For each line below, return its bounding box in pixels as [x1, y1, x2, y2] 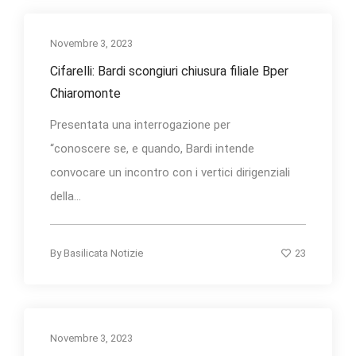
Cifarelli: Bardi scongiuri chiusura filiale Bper [50, 64, 288, 79]
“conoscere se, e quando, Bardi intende [50, 141, 254, 157]
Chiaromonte [50, 86, 121, 102]
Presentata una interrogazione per [50, 118, 230, 133]
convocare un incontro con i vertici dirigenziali [50, 165, 290, 180]
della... [50, 189, 81, 204]
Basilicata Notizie [64, 247, 143, 260]
